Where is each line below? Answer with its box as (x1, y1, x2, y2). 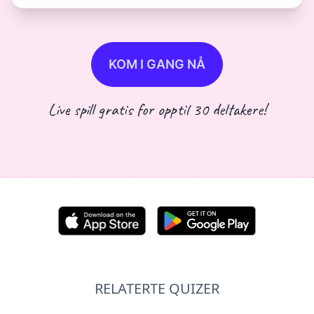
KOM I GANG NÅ (109, 57, 205, 72)
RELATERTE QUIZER (95, 279, 219, 299)
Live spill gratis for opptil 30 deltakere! (48, 99, 266, 121)
